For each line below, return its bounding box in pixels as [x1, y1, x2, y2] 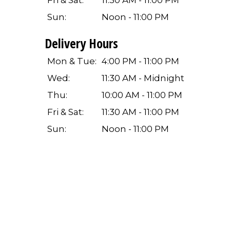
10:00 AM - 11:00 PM [101, 90, 182, 101]
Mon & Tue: [47, 56, 97, 67]
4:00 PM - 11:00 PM [101, 56, 179, 67]
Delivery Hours [45, 34, 118, 52]
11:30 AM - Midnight [101, 73, 184, 84]
